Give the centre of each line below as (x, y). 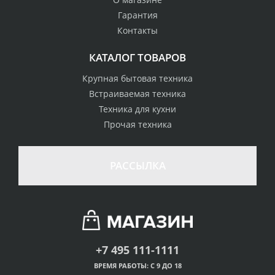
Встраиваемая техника (137, 93)
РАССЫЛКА (137, 165)
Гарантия (137, 15)
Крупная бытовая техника (137, 78)
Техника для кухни (137, 109)
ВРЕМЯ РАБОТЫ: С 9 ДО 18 (137, 265)
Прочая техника (137, 124)
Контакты (137, 30)
